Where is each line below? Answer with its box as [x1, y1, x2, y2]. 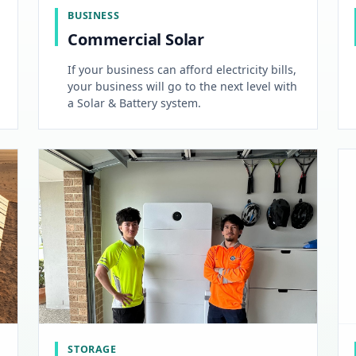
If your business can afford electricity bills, [68, 62, 297, 78]
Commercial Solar [68, 29, 205, 51]
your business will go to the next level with [68, 79, 298, 95]
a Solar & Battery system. [68, 95, 202, 111]
